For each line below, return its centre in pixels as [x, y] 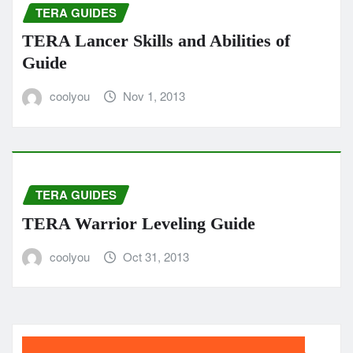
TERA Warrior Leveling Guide [139, 223]
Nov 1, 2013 [154, 96]
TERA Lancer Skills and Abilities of [156, 41]
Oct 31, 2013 [156, 256]
